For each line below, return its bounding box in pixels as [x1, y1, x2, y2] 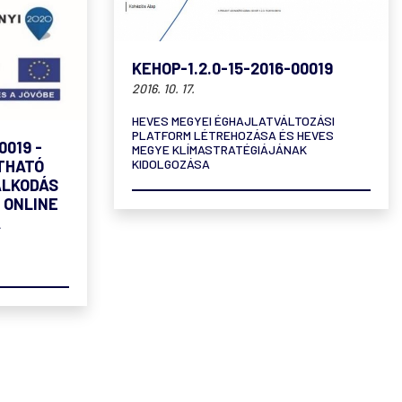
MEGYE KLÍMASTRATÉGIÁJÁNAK [132, 142, 307, 158]
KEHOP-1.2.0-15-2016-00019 [132, 58, 333, 79]
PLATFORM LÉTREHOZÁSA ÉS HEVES [132, 127, 334, 144]
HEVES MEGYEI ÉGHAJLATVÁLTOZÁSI [132, 113, 335, 129]
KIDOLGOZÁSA [132, 156, 210, 172]
